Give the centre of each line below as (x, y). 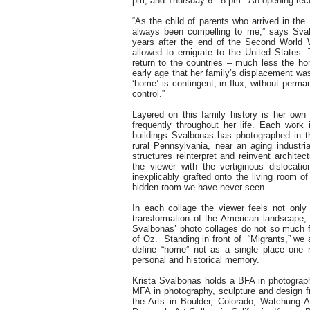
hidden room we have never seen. (200, 187)
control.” (148, 94)
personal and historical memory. (197, 260)
